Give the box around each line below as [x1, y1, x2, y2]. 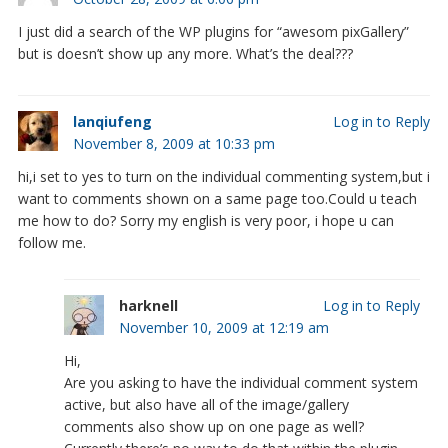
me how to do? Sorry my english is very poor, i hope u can [17, 210, 394, 230]
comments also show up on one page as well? [63, 416, 364, 436]
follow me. [17, 232, 86, 252]
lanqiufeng [72, 111, 152, 131]
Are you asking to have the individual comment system [63, 372, 418, 392]
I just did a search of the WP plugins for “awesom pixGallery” [17, 21, 409, 41]
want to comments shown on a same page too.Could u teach [17, 188, 417, 208]
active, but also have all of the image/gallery [63, 394, 349, 414]
